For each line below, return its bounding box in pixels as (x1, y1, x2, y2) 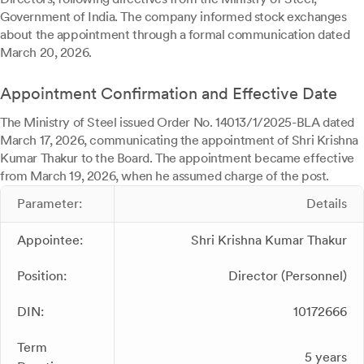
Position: (17, 268, 67, 284)
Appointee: (17, 232, 83, 248)
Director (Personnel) (228, 268, 347, 284)
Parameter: (17, 196, 82, 211)
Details (306, 196, 347, 211)
